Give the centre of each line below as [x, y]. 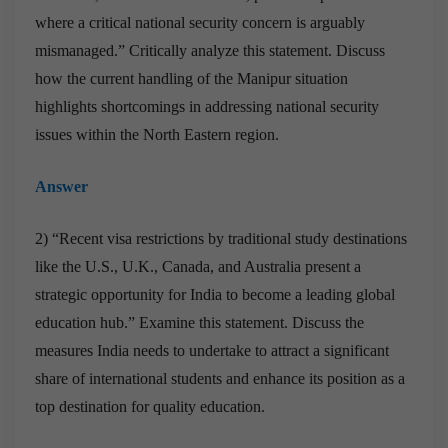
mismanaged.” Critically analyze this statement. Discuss [210, 50]
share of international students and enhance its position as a [220, 378]
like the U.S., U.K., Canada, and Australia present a [198, 266]
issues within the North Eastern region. [157, 134]
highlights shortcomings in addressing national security [207, 106]
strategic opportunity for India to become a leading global [215, 294]
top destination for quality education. [150, 406]
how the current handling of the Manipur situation [191, 78]
